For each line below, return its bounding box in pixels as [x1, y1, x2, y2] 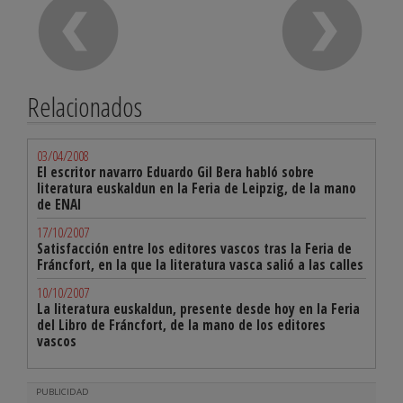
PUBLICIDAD [36, 386, 89, 399]
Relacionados [27, 88, 142, 126]
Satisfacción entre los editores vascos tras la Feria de [37, 239, 352, 259]
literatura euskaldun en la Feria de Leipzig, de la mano [37, 179, 356, 199]
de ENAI [37, 195, 81, 215]
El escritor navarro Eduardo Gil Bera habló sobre [37, 163, 314, 183]
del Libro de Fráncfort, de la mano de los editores [37, 316, 326, 336]
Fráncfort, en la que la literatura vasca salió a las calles [37, 255, 363, 275]
